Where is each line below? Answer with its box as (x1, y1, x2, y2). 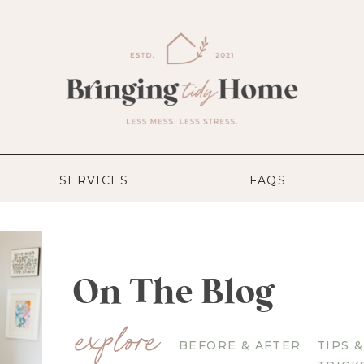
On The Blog (72, 275, 274, 310)
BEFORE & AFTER (179, 338, 301, 353)
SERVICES (58, 173, 129, 188)
